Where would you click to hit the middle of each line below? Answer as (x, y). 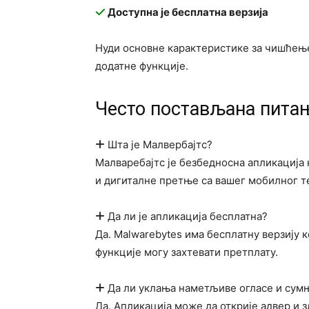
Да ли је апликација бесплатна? (186, 216)
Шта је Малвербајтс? (159, 144)
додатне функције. (142, 66)
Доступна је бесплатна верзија (187, 12)
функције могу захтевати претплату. (187, 252)
